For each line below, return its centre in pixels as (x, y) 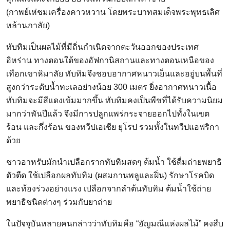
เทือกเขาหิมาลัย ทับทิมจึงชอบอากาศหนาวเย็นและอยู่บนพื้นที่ (114, 74)
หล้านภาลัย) (28, 26)
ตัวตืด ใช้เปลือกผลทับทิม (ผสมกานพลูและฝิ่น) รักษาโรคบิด (110, 176)
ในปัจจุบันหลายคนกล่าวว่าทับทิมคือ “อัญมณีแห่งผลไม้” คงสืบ (115, 224)
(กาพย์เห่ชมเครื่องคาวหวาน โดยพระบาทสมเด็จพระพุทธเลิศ (113, 12)
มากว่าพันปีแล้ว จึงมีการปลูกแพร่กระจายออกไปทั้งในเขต (108, 114)
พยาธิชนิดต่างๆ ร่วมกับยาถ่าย (59, 202)
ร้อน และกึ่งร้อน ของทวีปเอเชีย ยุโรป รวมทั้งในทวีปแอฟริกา (113, 127)
